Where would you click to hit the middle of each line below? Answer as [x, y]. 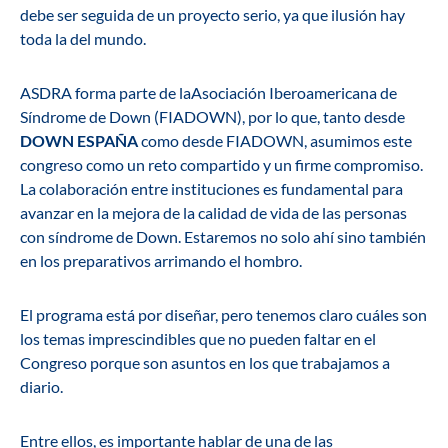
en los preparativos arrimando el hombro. [161, 261]
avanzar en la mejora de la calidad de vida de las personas [213, 213]
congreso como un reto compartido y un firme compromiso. [221, 165]
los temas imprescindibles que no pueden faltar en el [198, 339]
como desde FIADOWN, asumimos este [275, 141]
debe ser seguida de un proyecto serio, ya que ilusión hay [212, 15]
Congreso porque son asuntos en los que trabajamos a [205, 363]
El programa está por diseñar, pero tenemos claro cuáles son [223, 315]
